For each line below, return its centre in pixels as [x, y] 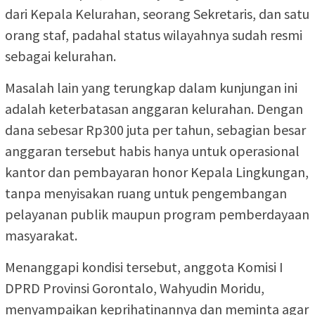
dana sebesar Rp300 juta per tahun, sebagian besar [155, 130]
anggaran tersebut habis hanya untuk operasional [152, 151]
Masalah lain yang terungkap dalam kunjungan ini [151, 88]
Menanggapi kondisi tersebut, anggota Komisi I [144, 267]
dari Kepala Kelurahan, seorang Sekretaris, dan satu [157, 14]
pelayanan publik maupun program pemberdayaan [157, 214]
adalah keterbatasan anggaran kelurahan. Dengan [154, 109]
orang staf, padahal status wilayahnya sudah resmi [154, 35]
